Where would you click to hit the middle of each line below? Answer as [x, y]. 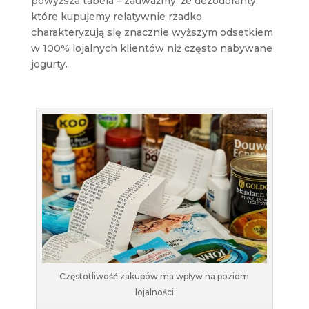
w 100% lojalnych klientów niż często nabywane [151, 49]
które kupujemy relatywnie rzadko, [117, 17]
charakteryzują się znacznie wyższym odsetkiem [152, 33]
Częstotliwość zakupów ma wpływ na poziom [154, 277]
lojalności [154, 292]
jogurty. [49, 64]
